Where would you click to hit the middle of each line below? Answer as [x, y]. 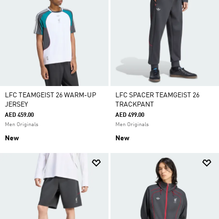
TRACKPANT [135, 105]
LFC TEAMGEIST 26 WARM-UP [51, 95]
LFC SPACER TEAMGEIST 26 [157, 95]
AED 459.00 [19, 115]
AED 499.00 [130, 115]
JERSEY [16, 105]
